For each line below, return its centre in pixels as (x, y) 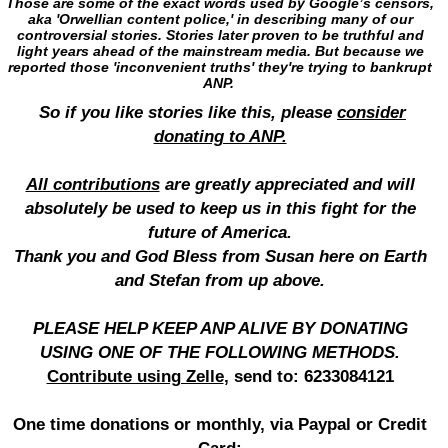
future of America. (220, 232)
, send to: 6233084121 (308, 376)
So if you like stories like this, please (185, 112)
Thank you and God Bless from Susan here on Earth (220, 256)
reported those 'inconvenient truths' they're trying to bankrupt (220, 67)
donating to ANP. (220, 136)
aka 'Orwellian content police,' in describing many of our (220, 19)
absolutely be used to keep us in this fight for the (220, 208)
